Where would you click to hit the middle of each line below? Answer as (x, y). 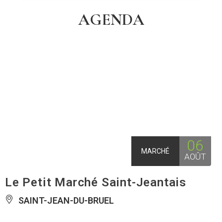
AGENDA (111, 19)
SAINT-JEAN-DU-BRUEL (65, 201)
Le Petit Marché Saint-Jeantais (96, 183)
